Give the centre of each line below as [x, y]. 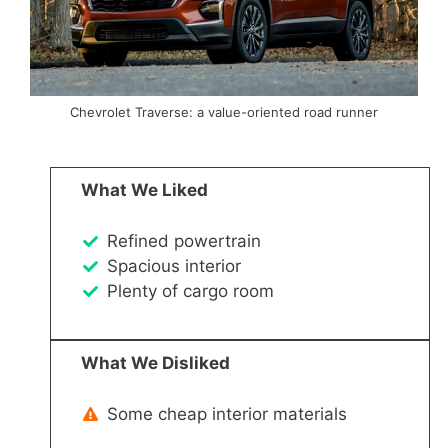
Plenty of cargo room [190, 290]
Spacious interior [173, 265]
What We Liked [144, 190]
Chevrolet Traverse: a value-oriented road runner [224, 111]
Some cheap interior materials [226, 413]
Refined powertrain [183, 240]
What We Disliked [155, 363]
